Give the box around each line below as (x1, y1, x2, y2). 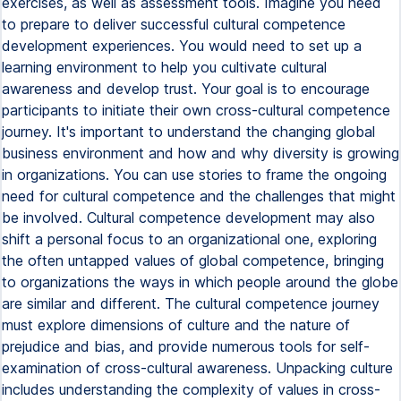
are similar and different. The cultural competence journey (2, 294, 380, 312)
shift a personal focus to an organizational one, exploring (2, 230, 377, 248)
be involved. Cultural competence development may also (2, 209, 375, 226)
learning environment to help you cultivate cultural (2, 58, 327, 76)
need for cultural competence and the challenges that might (2, 187, 396, 205)
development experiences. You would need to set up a (2, 37, 362, 55)
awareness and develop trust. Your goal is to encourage (2, 80, 370, 98)
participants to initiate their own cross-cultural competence (2, 101, 390, 119)
